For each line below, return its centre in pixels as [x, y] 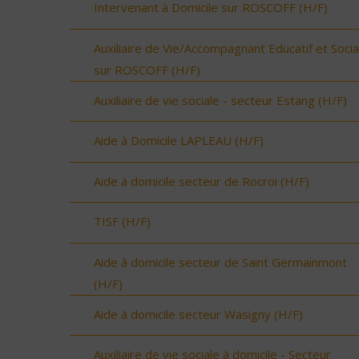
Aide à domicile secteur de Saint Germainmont [220, 262]
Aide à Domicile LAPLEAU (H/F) [179, 141]
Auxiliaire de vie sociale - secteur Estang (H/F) [220, 100]
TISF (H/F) [122, 222]
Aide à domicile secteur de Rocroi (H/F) [202, 181]
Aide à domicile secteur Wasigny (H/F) [198, 314]
